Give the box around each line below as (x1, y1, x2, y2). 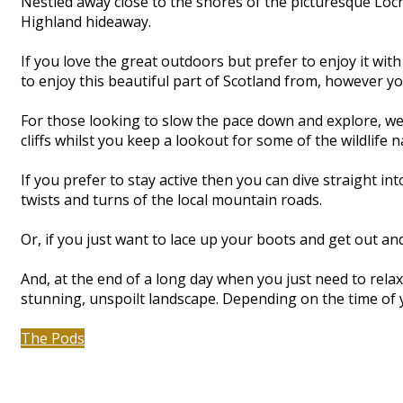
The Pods (21, 328, 85, 349)
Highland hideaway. (21, 12, 151, 32)
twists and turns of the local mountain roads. (21, 190, 322, 210)
